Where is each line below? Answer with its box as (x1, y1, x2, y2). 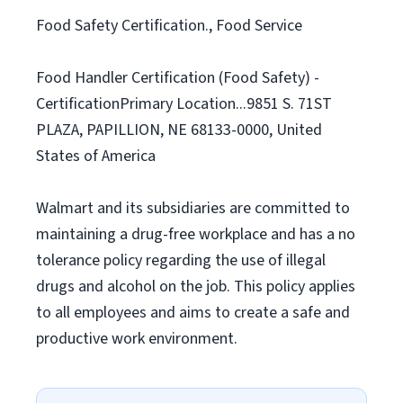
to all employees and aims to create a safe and (36, 301, 350, 324)
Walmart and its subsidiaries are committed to (36, 197, 350, 219)
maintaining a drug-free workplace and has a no (36, 223, 355, 246)
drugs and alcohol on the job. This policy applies (36, 275, 355, 298)
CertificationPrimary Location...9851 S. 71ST (36, 93, 332, 115)
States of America (36, 145, 156, 167)
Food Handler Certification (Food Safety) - (36, 67, 319, 89)
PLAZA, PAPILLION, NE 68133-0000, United (36, 119, 322, 141)
